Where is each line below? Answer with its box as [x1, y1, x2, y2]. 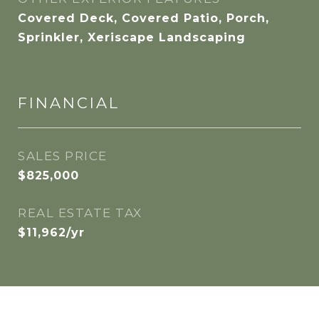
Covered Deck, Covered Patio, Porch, [18, 11, 269, 25]
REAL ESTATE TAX [18, 206, 142, 220]
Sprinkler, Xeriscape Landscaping [18, 31, 246, 44]
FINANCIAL [18, 94, 120, 112]
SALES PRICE [18, 149, 108, 163]
